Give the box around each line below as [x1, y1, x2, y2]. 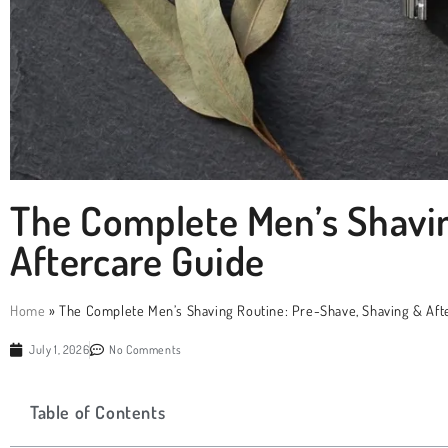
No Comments [109, 341, 182, 357]
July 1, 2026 [29, 341, 90, 357]
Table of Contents [30, 400, 166, 423]
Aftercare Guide [10, 234, 266, 285]
